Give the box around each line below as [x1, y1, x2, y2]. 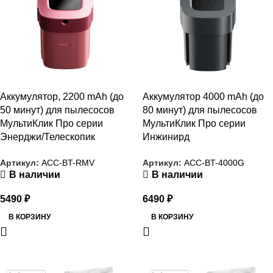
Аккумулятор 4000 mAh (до [143, 91, 264, 102]
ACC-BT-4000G [184, 157, 244, 168]
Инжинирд [143, 131, 190, 142]
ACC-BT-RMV [41, 157, 94, 168]
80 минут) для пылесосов [143, 104, 257, 115]
